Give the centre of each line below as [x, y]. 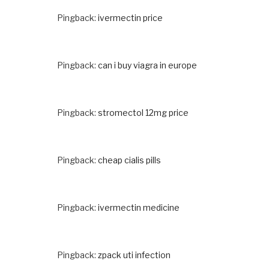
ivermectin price [130, 17]
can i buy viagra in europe [147, 65]
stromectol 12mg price [143, 112]
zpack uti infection [134, 255]
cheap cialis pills [129, 160]
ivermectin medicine [139, 207]
